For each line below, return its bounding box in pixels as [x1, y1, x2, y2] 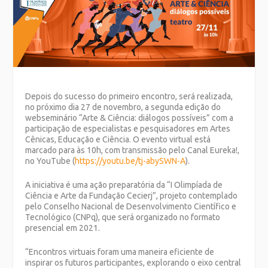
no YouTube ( [25, 156, 75, 166]
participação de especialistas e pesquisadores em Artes [25, 123, 231, 133]
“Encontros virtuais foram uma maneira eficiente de [25, 247, 215, 257]
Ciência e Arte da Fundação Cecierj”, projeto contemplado [25, 191, 238, 201]
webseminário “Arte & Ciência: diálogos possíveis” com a [25, 112, 234, 123]
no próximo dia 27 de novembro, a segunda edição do [25, 102, 221, 112]
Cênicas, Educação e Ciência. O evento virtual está [25, 134, 211, 144]
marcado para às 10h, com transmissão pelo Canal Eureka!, [25, 145, 240, 155]
